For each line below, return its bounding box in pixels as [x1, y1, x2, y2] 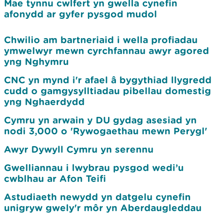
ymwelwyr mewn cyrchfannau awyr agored [4, 45, 209, 56]
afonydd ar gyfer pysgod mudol [4, 8, 157, 19]
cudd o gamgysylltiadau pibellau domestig [4, 85, 211, 96]
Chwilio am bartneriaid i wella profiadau [4, 34, 198, 45]
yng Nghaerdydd [4, 96, 85, 107]
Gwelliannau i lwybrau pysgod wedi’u [4, 162, 184, 173]
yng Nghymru [4, 56, 69, 67]
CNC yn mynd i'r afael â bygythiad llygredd [4, 74, 212, 85]
